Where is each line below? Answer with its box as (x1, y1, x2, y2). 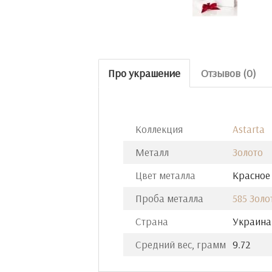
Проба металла (135, 192, 203, 205)
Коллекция (135, 123, 183, 135)
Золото (233, 146, 263, 158)
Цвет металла (135, 169, 195, 182)
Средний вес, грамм (135, 238, 226, 251)
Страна (135, 215, 168, 228)
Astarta (233, 123, 265, 135)
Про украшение (108, 66, 180, 80)
